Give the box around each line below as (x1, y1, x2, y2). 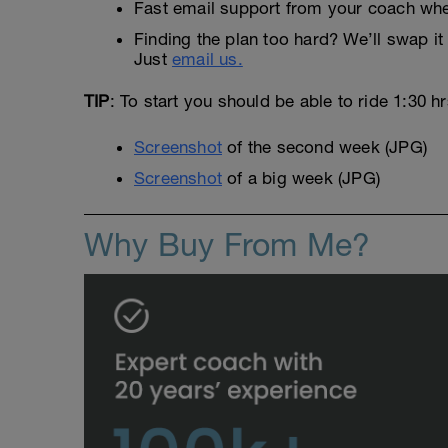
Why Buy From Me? (84, 226, 371, 264)
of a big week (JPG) (222, 168, 380, 189)
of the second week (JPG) (222, 137, 427, 158)
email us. (172, 49, 243, 70)
